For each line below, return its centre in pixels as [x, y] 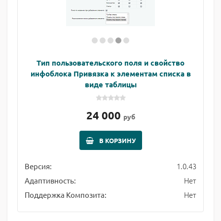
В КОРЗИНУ [117, 140]
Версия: [38, 166]
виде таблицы [110, 84]
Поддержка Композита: [66, 195]
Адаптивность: [50, 180]
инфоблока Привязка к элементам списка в [110, 74]
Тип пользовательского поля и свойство [110, 63]
